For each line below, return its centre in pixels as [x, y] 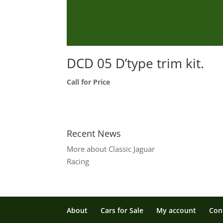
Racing [78, 161]
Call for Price [89, 82]
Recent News [94, 133]
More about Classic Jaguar [111, 149]
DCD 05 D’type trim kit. [136, 63]
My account [176, 210]
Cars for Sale [122, 210]
